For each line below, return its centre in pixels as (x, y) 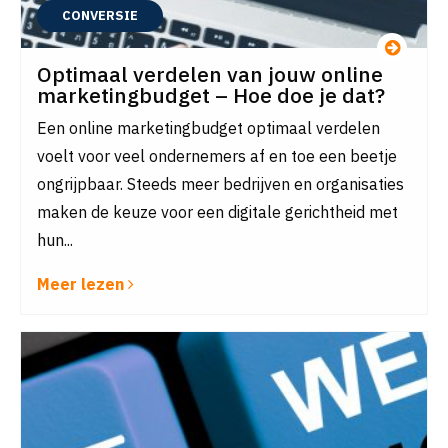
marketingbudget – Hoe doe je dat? (211, 95)
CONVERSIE (100, 15)
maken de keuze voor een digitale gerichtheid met (217, 212)
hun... (55, 240)
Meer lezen (82, 284)
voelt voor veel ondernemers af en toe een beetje (217, 156)
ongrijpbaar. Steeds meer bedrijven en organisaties (220, 184)
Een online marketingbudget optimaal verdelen (208, 128)
